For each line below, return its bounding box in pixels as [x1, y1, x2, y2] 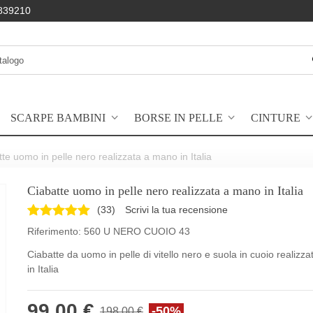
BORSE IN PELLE [133, 112, 223, 124]
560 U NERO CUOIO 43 [83, 226, 190, 237]
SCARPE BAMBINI [10, 112, 106, 124]
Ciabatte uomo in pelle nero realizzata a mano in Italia [27, 184, 303, 198]
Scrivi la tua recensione [124, 204, 228, 215]
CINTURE [250, 112, 300, 124]
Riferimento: [27, 226, 81, 237]
